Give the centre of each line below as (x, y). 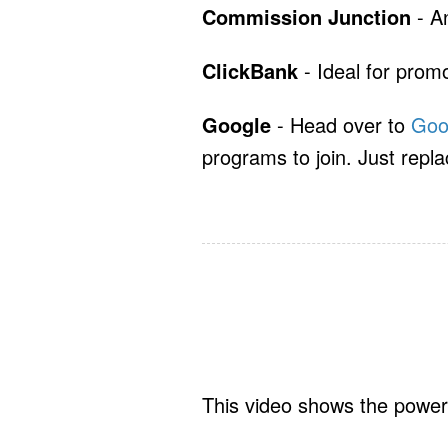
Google (236, 124)
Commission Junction (306, 16)
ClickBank (250, 70)
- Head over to (341, 124)
